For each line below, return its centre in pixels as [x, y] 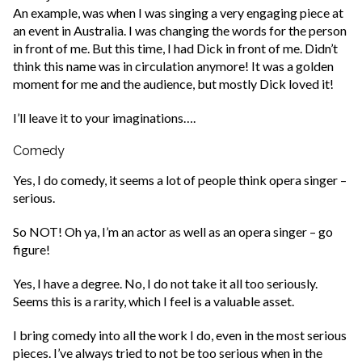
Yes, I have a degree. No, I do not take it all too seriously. [165, 284]
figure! [32, 250]
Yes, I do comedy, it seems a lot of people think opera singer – [180, 180]
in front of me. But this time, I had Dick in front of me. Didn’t [175, 48]
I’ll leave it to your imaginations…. [104, 118]
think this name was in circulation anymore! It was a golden [173, 66]
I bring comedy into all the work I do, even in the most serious [180, 335]
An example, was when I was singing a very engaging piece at [178, 13]
